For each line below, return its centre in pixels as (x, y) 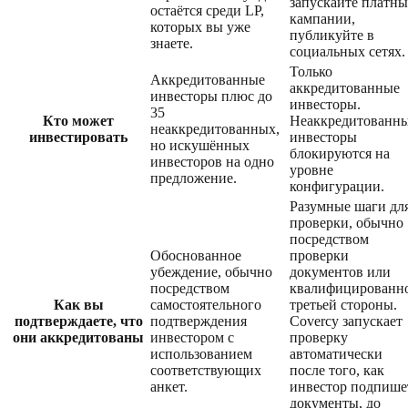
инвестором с (192, 338)
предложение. (194, 178)
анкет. (169, 387)
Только (311, 72)
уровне (311, 170)
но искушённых (200, 146)
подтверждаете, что (78, 321)
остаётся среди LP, (207, 11)
